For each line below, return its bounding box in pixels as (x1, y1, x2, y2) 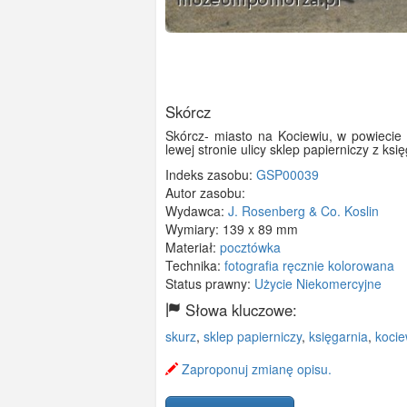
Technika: (165, 256, 224, 275)
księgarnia (309, 327, 368, 346)
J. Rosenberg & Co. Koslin (228, 202, 379, 221)
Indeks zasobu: (165, 165, 256, 184)
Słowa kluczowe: (181, 299, 297, 322)
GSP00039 (256, 165, 319, 184)
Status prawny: (165, 274, 254, 293)
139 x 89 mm (223, 220, 298, 239)
